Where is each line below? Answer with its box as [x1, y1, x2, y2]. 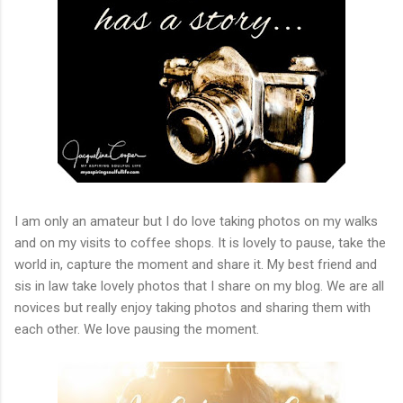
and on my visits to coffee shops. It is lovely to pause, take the [14, 234, 386, 251]
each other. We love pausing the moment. [14, 320, 259, 337]
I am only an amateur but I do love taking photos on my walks [14, 212, 378, 229]
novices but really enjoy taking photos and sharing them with [14, 299, 371, 316]
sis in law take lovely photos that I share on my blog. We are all [14, 277, 384, 294]
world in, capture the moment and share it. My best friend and [14, 255, 377, 273]
